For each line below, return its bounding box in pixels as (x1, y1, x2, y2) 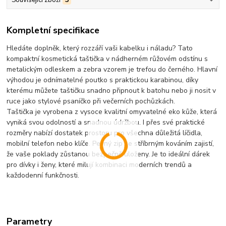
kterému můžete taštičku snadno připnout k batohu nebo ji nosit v (7, 86, 216, 96)
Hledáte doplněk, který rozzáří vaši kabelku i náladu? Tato (7, 43, 193, 53)
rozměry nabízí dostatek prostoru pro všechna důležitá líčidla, (7, 128, 203, 138)
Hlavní (197, 65, 218, 75)
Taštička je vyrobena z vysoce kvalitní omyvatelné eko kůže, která (7, 107, 217, 117)
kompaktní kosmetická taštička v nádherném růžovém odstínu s (7, 54, 208, 64)
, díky (182, 75, 199, 85)
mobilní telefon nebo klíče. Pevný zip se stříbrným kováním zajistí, (7, 139, 214, 149)
